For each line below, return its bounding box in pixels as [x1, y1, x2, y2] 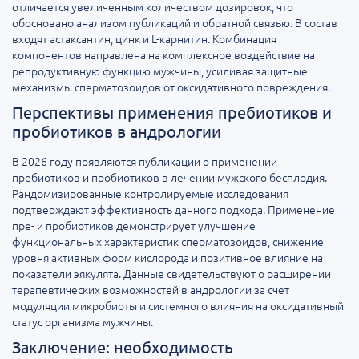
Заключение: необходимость [12, 337, 233, 357]
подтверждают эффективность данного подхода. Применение [12, 201, 335, 218]
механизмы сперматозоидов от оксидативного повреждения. [12, 79, 330, 95]
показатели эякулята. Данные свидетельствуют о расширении [12, 265, 331, 282]
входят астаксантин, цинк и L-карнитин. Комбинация [12, 30, 276, 47]
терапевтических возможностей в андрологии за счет [12, 281, 289, 298]
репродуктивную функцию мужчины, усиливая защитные [12, 63, 308, 79]
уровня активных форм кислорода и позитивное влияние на [12, 249, 323, 266]
